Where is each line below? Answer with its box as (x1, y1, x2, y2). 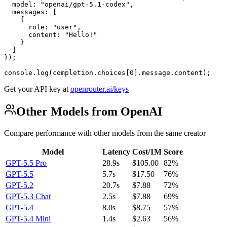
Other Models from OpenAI (16, 105, 162, 119)
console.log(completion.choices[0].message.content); (4, 68, 211, 77)
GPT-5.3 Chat (6, 192, 51, 201)
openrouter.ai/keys (70, 84, 129, 93)
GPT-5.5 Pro (6, 159, 47, 168)
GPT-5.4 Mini (6, 214, 51, 223)
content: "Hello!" (4, 30, 97, 39)
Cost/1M (132, 147, 162, 157)
